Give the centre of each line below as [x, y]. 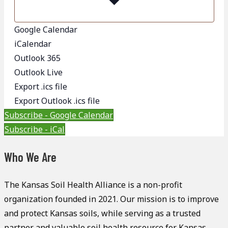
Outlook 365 [37, 58]
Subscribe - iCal [35, 130]
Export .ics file [40, 87]
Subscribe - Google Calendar [59, 115]
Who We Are [30, 157]
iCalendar [33, 44]
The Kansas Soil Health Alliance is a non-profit [93, 185]
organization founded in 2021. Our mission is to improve [111, 199]
